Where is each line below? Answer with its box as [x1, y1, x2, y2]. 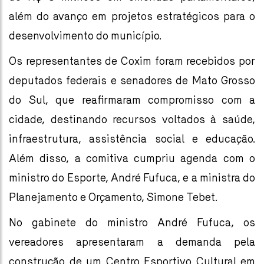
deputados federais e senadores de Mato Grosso [9, 74, 255, 87]
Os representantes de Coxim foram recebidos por [9, 54, 255, 67]
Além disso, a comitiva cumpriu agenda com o [9, 151, 255, 164]
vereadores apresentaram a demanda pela [9, 235, 255, 248]
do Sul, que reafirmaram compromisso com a [9, 93, 255, 106]
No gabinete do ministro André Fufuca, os [9, 216, 255, 229]
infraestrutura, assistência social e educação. [9, 132, 255, 145]
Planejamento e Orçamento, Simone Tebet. [9, 190, 217, 203]
